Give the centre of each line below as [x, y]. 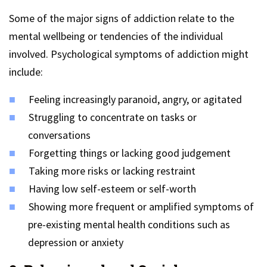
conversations [59, 135]
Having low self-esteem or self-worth [112, 189]
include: [26, 72]
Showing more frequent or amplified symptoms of [141, 207]
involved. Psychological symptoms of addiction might [129, 54]
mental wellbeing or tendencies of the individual [116, 36]
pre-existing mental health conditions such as [129, 224]
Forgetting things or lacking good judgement [130, 153]
